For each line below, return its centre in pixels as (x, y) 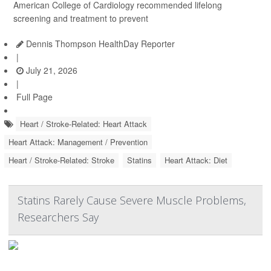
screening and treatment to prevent (81, 18)
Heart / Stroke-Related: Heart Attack (83, 124)
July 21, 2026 (51, 70)
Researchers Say (58, 217)
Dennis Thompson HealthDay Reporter (99, 44)
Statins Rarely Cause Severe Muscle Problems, (132, 201)
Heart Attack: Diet (196, 160)
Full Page (34, 97)
